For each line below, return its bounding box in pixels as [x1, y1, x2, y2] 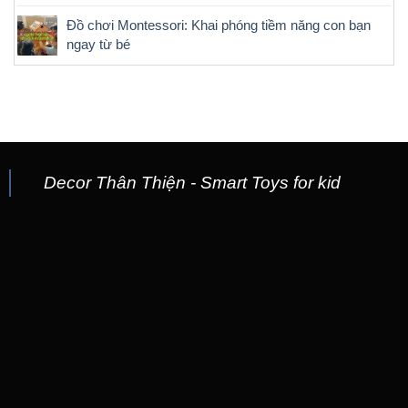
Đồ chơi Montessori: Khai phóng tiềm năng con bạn [66, 16, 371, 33]
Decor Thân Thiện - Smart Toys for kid [43, 172, 341, 192]
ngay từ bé [66, 36, 130, 52]
